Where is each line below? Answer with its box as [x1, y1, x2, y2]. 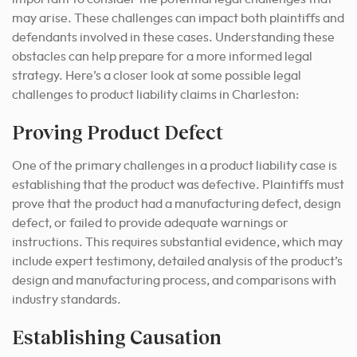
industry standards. [12, 293, 121, 307]
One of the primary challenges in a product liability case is [12, 159, 337, 173]
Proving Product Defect [12, 120, 223, 144]
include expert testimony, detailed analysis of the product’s [12, 255, 343, 269]
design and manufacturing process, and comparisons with [12, 274, 336, 288]
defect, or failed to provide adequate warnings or [12, 217, 288, 230]
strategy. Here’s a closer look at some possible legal [12, 69, 301, 83]
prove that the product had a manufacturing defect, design [12, 198, 341, 211]
